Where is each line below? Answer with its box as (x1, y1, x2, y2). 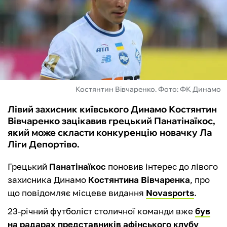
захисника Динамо (8, 174, 88, 185)
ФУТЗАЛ (10, 13, 50, 25)
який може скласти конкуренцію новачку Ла (8, 127, 212, 139)
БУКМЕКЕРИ (10, 68, 68, 80)
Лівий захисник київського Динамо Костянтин (8, 103, 217, 116)
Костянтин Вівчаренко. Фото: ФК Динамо (75, 85, 221, 94)
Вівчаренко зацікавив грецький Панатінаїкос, (8, 115, 215, 127)
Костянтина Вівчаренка (88, 174, 190, 185)
